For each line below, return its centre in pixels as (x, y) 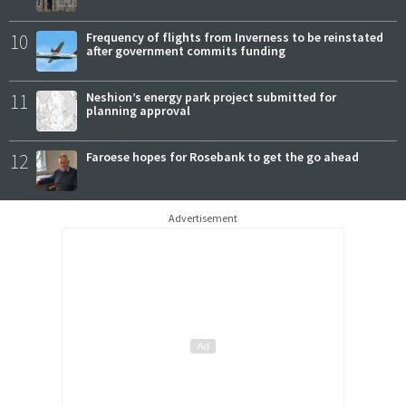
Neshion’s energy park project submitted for (211, 97)
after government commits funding (186, 51)
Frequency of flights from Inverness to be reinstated (235, 38)
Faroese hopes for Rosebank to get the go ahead (222, 157)
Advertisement (203, 218)
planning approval (138, 111)
